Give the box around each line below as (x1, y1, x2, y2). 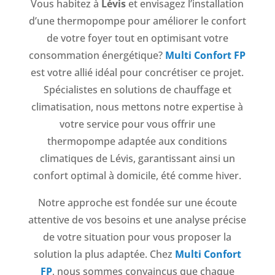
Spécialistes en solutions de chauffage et (43, 83, 231, 97)
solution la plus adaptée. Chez (33, 247, 175, 261)
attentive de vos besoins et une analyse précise (28, 213, 247, 227)
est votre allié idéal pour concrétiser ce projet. (31, 66, 244, 80)
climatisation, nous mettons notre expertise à (31, 100, 244, 114)
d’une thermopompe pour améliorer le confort (28, 14, 246, 28)
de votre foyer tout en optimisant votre (46, 31, 228, 45)
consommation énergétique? (29, 48, 166, 63)
